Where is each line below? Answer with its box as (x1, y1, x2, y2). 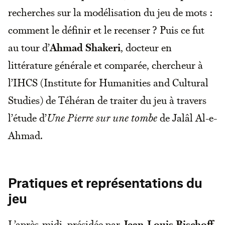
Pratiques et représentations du (8, 177, 202, 191)
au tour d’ (8, 41, 50, 54)
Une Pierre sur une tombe (47, 111, 157, 125)
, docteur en (121, 41, 172, 54)
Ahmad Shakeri (50, 41, 121, 54)
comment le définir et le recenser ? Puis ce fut (8, 23, 204, 37)
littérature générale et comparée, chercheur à (8, 58, 203, 72)
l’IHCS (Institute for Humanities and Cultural (8, 76, 208, 89)
